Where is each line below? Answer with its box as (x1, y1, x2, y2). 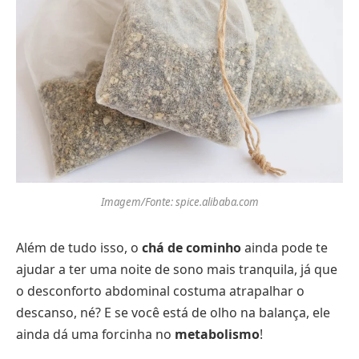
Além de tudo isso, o (16, 238, 142, 256)
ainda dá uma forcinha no (16, 325, 175, 343)
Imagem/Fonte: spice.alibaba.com (100, 194, 259, 209)
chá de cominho (142, 238, 241, 256)
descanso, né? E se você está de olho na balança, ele (16, 303, 330, 321)
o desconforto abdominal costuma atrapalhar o (16, 281, 305, 300)
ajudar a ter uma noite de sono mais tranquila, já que (16, 260, 337, 278)
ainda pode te (241, 238, 328, 256)
